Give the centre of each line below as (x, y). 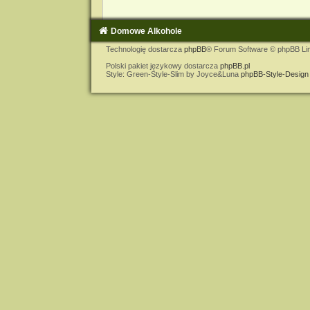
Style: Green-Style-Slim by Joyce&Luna (173, 74)
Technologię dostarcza (145, 49)
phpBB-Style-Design (274, 74)
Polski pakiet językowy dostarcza (163, 65)
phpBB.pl (235, 65)
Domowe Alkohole (146, 31)
